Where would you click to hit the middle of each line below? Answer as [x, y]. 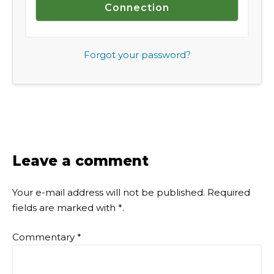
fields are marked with [65, 208]
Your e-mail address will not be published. [109, 192]
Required [229, 192]
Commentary [45, 237]
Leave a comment [80, 161]
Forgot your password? [137, 55]
